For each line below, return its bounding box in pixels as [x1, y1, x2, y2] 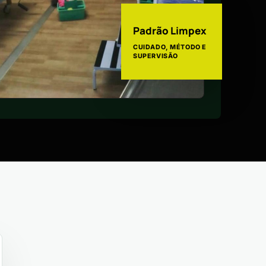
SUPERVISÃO [132, 52, 178, 60]
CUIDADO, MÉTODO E [132, 43, 207, 51]
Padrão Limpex [132, 24, 207, 37]
